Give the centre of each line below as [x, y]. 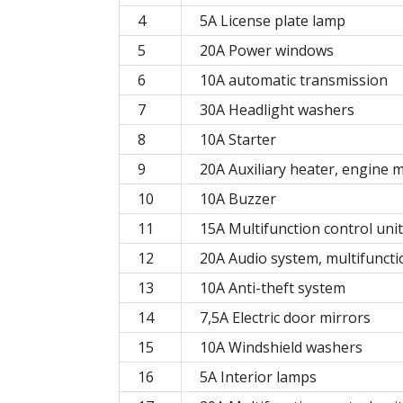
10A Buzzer [238, 199]
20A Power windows [267, 51]
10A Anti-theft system [273, 288]
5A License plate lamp [273, 21]
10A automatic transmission [294, 81]
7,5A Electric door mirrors [285, 318]
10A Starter [238, 140]
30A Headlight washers [277, 110]
